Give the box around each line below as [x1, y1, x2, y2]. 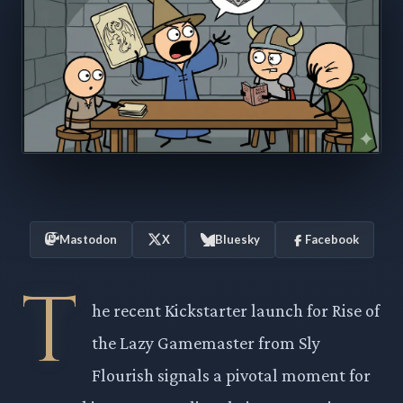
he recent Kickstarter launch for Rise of [92, 300, 380, 320]
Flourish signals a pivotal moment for [92, 364, 371, 385]
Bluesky [214, 231, 260, 246]
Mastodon [58, 231, 117, 246]
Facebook [304, 231, 359, 246]
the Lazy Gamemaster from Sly [92, 332, 320, 353]
